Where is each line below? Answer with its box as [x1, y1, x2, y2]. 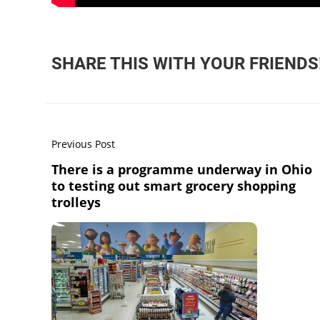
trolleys [51, 194, 101, 211]
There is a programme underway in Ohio [51, 161, 312, 178]
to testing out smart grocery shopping [51, 177, 296, 194]
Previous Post [51, 137, 115, 151]
